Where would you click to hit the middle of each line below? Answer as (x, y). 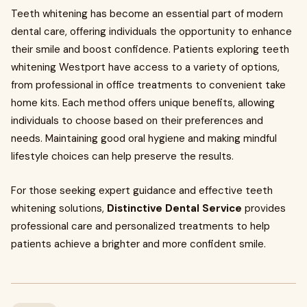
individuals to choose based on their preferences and (137, 121)
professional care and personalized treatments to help (140, 226)
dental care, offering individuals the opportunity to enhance (151, 32)
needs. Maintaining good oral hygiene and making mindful (144, 138)
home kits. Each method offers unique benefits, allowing (143, 103)
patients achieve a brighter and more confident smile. (138, 244)
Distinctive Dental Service (174, 208)
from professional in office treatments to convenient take (148, 85)
